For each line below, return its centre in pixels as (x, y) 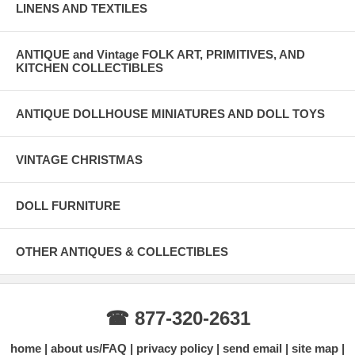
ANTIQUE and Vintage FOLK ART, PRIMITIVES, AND (160, 54)
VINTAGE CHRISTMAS (79, 159)
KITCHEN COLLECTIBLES (90, 67)
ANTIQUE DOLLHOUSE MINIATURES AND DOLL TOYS (170, 113)
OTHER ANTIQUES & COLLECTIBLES (122, 251)
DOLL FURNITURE (68, 205)
